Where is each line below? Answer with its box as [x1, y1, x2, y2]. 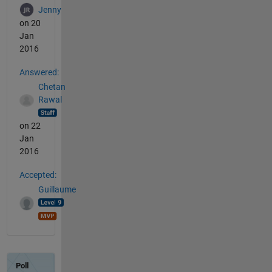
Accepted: [19, 169, 56, 180]
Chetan [38, 82, 66, 92]
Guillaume [38, 185, 76, 195]
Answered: [19, 67, 59, 77]
